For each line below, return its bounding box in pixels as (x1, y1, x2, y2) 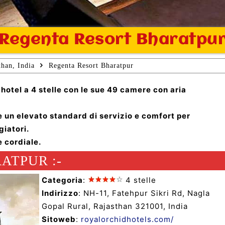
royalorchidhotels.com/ (81, 214, 174, 224)
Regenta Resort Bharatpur (49, 61, 134, 69)
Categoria (42, 175, 83, 185)
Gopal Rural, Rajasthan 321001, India (42, 201, 188, 211)
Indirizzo (42, 188, 78, 198)
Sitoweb (42, 214, 76, 224)
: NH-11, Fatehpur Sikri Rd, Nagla (78, 188, 210, 198)
